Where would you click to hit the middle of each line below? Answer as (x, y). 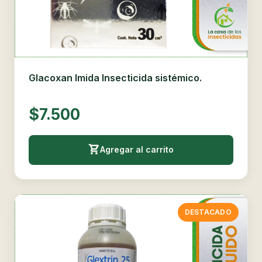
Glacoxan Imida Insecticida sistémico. (115, 77)
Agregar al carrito (137, 150)
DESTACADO (208, 212)
